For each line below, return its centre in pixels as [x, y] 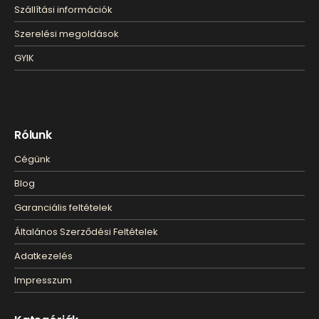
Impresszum [43, 281]
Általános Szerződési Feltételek [86, 232]
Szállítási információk [63, 9]
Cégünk [32, 159]
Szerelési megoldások [67, 33]
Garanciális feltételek [63, 208]
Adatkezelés [43, 256]
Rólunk [33, 135]
